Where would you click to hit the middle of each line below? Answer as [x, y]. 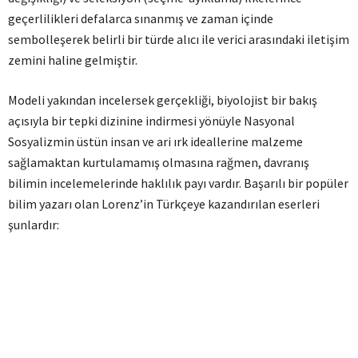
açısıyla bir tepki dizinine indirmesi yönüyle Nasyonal [151, 121]
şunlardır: [34, 225]
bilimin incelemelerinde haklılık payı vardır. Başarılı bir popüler [178, 183]
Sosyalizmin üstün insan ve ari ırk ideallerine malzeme [155, 141]
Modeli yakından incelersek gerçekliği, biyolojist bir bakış [163, 100]
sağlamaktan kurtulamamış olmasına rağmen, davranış [159, 162]
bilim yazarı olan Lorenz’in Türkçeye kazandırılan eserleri [164, 204]
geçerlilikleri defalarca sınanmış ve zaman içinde [141, 18]
